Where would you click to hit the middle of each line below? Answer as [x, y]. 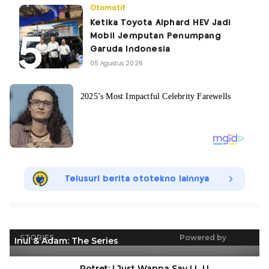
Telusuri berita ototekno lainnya [137, 179]
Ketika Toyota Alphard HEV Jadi [160, 23]
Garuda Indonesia [130, 49]
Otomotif [108, 8]
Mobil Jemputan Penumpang [156, 36]
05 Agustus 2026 [116, 63]
